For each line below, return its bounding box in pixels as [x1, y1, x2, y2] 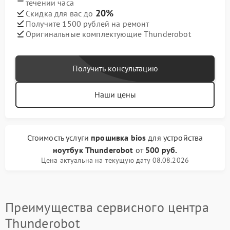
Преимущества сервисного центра [5, 199, 209, 216]
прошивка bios [91, 132, 146, 143]
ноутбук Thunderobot [52, 145, 133, 156]
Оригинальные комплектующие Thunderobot [26, 28, 191, 39]
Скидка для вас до [26, 8, 95, 19]
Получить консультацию [72, 63, 158, 74]
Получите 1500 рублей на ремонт [26, 18, 149, 29]
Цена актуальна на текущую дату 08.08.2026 [41, 156, 189, 165]
